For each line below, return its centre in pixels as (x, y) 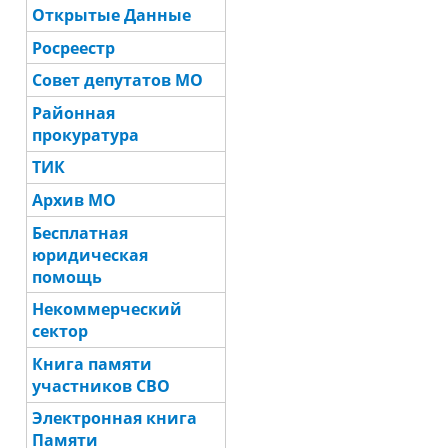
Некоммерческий (107, 309)
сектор (60, 331)
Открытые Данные (112, 15)
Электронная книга (115, 418)
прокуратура (86, 134)
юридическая (90, 254)
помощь (67, 276)
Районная (74, 112)
